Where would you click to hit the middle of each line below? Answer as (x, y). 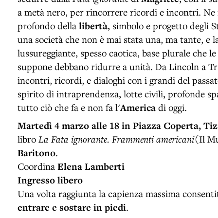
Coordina (37, 166)
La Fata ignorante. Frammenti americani (116, 139)
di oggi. (171, 107)
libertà (93, 26)
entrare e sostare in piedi (72, 207)
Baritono (36, 153)
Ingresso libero (50, 180)
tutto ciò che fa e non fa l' (69, 107)
